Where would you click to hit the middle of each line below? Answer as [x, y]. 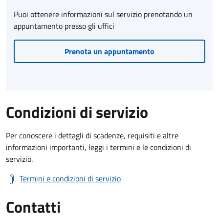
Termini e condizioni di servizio [70, 178]
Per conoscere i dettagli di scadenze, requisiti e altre [92, 135]
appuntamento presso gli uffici [64, 26]
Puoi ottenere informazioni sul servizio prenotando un [103, 14]
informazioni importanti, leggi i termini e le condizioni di [99, 147]
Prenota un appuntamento [109, 51]
